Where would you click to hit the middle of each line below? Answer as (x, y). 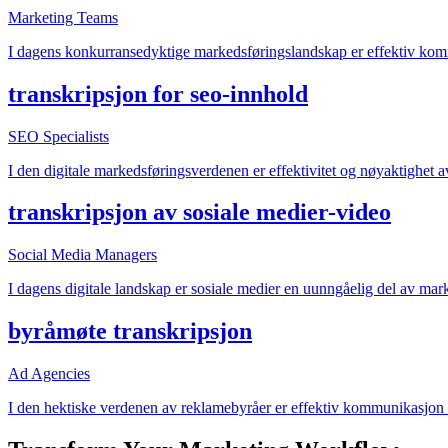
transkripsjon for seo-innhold (158, 93)
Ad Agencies (49, 374)
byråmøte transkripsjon (130, 331)
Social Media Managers (82, 255)
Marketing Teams (63, 17)
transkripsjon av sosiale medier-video (199, 212)
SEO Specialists (58, 136)
